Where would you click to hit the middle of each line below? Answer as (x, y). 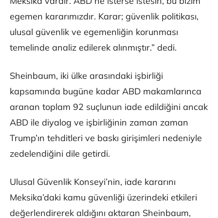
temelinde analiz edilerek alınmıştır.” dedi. (93, 48)
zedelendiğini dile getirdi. (60, 154)
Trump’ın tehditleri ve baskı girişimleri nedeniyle (106, 138)
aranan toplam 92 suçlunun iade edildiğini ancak (109, 107)
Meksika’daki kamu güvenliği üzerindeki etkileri (103, 198)
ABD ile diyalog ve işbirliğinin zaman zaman (99, 123)
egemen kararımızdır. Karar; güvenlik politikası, (104, 17)
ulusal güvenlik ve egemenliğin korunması (94, 32)
